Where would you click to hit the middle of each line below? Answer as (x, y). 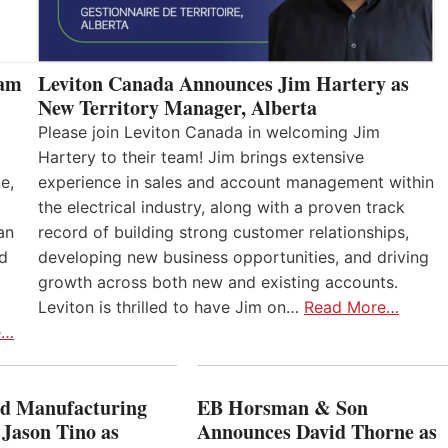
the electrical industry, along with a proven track (221, 207)
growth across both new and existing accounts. (218, 282)
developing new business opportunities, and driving (233, 257)
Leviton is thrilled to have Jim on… (171, 307)
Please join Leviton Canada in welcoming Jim (209, 132)
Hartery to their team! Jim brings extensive (201, 157)
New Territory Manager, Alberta (177, 108)
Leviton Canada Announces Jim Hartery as (223, 84)
